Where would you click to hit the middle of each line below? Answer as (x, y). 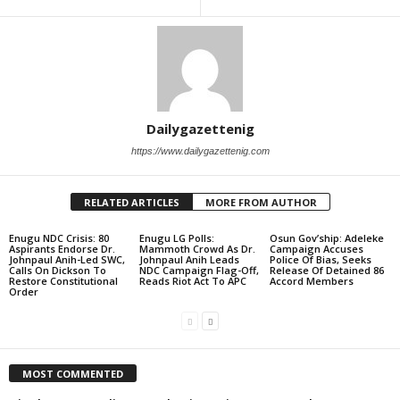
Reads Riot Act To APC (192, 281)
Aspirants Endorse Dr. (62, 249)
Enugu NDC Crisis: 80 (59, 238)
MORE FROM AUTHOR (261, 202)
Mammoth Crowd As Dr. (197, 249)
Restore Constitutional (63, 281)
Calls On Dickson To (58, 270)
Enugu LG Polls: (176, 238)
